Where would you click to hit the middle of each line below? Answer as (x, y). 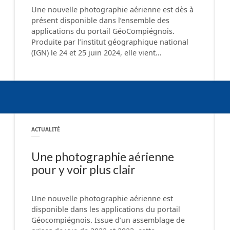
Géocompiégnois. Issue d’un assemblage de (108, 220)
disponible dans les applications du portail (106, 209)
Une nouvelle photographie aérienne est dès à (112, 10)
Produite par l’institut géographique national (110, 42)
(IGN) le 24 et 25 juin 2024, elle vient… (96, 53)
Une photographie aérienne (103, 156)
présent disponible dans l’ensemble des (100, 21)
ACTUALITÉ (46, 130)
